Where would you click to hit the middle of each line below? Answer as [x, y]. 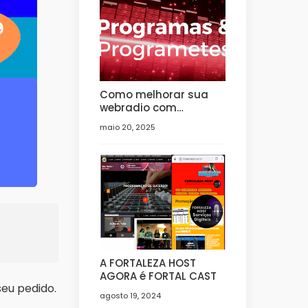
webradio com [138, 108]
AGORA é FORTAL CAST [182, 276]
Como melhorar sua [154, 95]
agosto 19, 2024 [130, 295]
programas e [135, 121]
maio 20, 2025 [127, 128]
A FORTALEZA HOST [147, 263]
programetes [135, 134]
